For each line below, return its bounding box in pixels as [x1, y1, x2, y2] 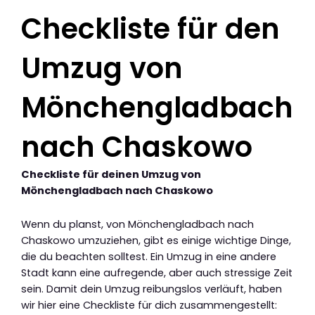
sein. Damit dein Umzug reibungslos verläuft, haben [21, 282, 282, 297]
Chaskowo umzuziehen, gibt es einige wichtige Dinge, [21, 233, 291, 248]
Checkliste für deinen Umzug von [21, 167, 201, 181]
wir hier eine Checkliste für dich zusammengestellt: [21, 298, 277, 313]
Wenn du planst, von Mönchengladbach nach [21, 217, 254, 232]
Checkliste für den [21, 8, 280, 49]
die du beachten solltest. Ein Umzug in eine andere [21, 250, 276, 264]
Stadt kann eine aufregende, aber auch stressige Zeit [21, 266, 292, 281]
